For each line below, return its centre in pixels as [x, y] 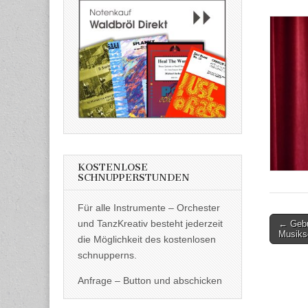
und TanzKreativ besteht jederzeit [150, 223]
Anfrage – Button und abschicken [150, 280]
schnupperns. [107, 255]
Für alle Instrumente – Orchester [149, 207]
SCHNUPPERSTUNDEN [134, 177]
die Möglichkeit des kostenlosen [147, 239]
